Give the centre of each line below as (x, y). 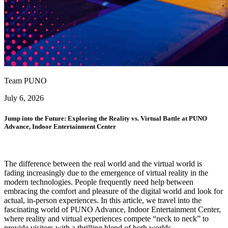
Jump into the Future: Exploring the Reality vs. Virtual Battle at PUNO (106, 118)
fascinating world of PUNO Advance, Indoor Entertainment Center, (112, 209)
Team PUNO (25, 81)
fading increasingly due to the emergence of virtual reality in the (106, 173)
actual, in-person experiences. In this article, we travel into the (103, 200)
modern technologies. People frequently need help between (99, 182)
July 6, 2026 (24, 98)
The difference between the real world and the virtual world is (103, 163)
